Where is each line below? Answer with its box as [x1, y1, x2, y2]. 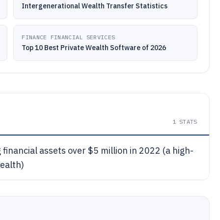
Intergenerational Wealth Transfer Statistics [22, 1, 168, 10]
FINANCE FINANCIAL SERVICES [22, 33, 115, 41]
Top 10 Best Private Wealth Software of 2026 [22, 43, 166, 52]
